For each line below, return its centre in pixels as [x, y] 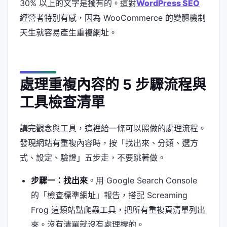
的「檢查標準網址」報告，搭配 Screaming [109, 195]
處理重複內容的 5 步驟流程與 [113, 85]
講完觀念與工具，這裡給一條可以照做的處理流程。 [113, 128]
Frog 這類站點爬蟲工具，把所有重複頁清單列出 [118, 210]
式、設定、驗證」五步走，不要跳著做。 [93, 157]
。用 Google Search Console [142, 181]
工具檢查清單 [62, 103]
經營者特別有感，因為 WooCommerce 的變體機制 [113, 17]
